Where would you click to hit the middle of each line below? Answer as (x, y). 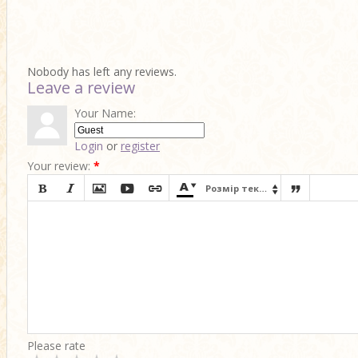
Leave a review (81, 88)
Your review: (59, 166)
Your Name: (105, 113)
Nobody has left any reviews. (102, 72)
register (140, 146)
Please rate (56, 346)
